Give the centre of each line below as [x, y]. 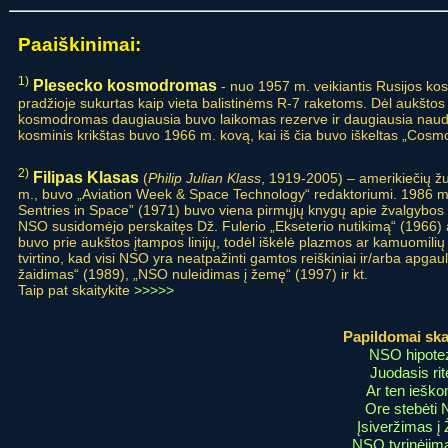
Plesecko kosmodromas [125, 85]
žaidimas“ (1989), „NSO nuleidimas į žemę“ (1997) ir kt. [193, 274]
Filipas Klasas [86, 177]
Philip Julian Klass [204, 177]
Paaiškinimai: [79, 44]
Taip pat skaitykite [76, 290]
